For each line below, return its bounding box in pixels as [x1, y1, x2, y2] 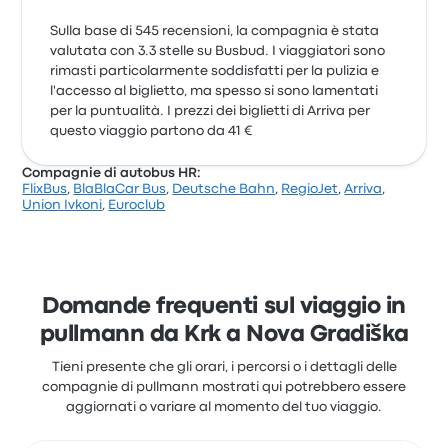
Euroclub [108, 199, 166, 211]
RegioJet [281, 183, 339, 195]
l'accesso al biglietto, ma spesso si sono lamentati [50, 85, 379, 97]
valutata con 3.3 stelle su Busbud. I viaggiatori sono [50, 45, 386, 57]
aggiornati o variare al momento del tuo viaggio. [66, 401, 382, 413]
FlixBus [22, 183, 68, 195]
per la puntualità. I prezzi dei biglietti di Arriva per [50, 105, 371, 117]
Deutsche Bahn [172, 183, 276, 195]
